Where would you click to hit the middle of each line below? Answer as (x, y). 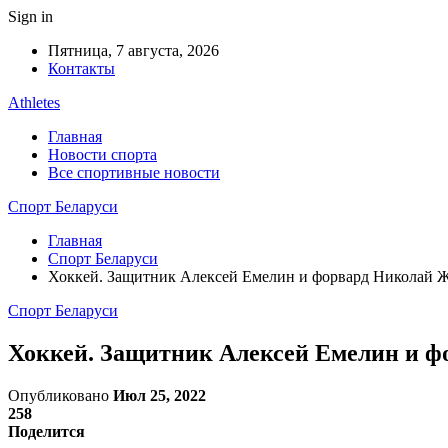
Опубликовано (60, 395)
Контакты (81, 68)
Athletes (34, 102)
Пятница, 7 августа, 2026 (133, 50)
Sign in (30, 16)
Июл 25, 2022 (159, 395)
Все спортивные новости (134, 172)
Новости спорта (102, 154)
